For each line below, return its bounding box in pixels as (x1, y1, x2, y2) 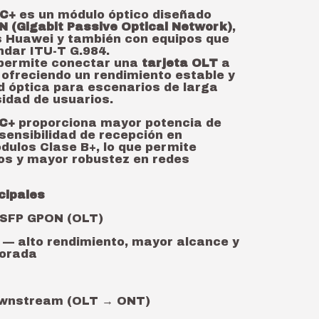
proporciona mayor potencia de (15, 117, 221, 129)
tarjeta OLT (142, 57, 218, 69)
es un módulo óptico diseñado (16, 9, 211, 21)
